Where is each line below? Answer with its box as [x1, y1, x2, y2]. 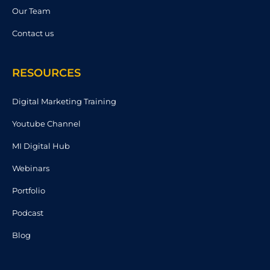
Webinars [12, 163, 49, 173]
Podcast [12, 207, 43, 218]
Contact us [12, 28, 54, 38]
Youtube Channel [12, 118, 81, 128]
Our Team [12, 5, 51, 16]
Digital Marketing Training [12, 96, 116, 106]
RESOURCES [12, 66, 81, 80]
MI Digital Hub [12, 140, 70, 151]
